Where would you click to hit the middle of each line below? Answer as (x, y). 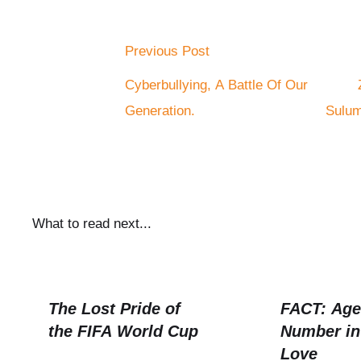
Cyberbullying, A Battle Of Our (216, 85)
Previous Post (167, 51)
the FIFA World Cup (123, 331)
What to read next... (92, 224)
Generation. (160, 111)
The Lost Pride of (114, 309)
